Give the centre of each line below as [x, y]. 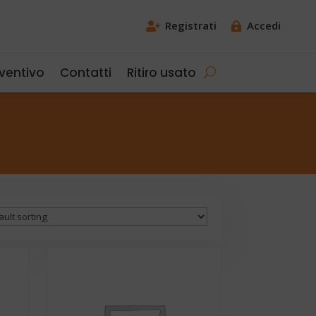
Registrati [190, 26]
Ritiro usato [162, 72]
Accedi [263, 26]
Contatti [86, 72]
